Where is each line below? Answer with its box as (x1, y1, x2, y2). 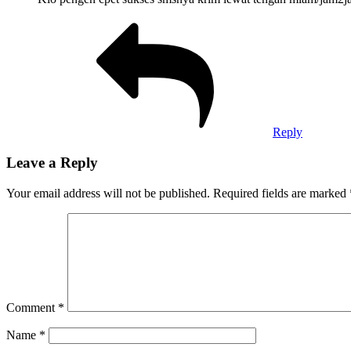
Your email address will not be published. (6, 186, 210, 200)
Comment (6, 300, 58, 314)
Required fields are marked (213, 186, 349, 200)
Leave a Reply (6, 154, 98, 171)
